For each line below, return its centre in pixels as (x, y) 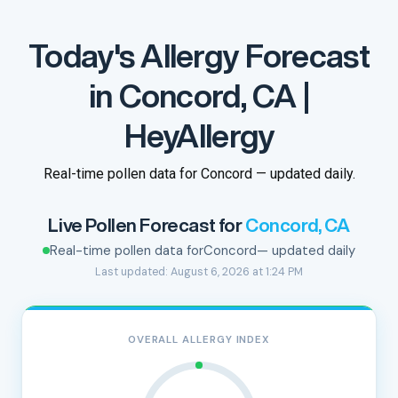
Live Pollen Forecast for (147, 225)
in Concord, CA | (199, 96)
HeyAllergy (199, 135)
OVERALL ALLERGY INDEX (199, 340)
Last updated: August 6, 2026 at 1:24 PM (199, 272)
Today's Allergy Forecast (199, 56)
